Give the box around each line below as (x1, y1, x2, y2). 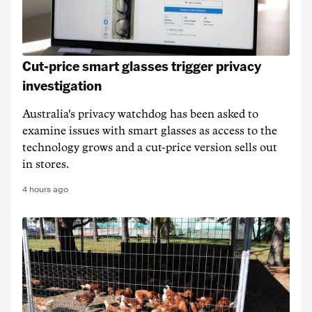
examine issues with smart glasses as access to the (22, 125, 277, 136)
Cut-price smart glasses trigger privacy (22, 56, 261, 75)
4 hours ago (22, 185, 68, 194)
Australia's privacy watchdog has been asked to (22, 109, 258, 120)
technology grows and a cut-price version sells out (22, 142, 277, 153)
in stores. (22, 159, 69, 170)
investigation (22, 76, 102, 94)
